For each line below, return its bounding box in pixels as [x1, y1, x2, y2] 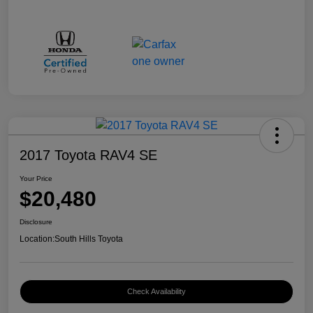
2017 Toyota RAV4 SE [20, 147, 157, 163]
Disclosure [20, 218, 52, 226]
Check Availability [127, 287, 186, 296]
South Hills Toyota [54, 234, 123, 245]
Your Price [20, 175, 52, 183]
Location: [20, 234, 54, 245]
